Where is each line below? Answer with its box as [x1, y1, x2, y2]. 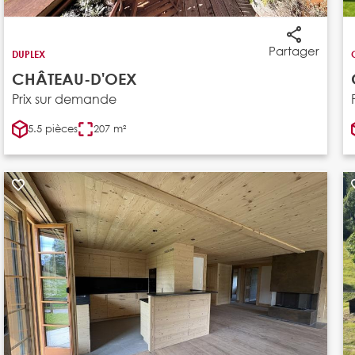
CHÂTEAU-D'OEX [11, 69, 137, 88]
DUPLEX [11, 47, 45, 60]
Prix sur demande [11, 90, 116, 107]
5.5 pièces [27, 121, 78, 136]
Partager [268, 42, 319, 59]
